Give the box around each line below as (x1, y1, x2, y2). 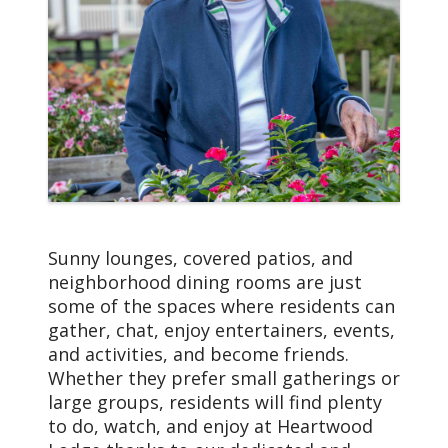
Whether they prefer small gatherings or (48, 365, 400, 390)
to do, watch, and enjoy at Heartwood (48, 413, 373, 438)
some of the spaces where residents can (48, 293, 395, 318)
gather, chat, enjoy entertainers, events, (48, 317, 395, 342)
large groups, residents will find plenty (48, 389, 382, 414)
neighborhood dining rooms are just (48, 269, 362, 294)
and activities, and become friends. (48, 341, 349, 366)
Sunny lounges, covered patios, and (48, 245, 353, 270)
